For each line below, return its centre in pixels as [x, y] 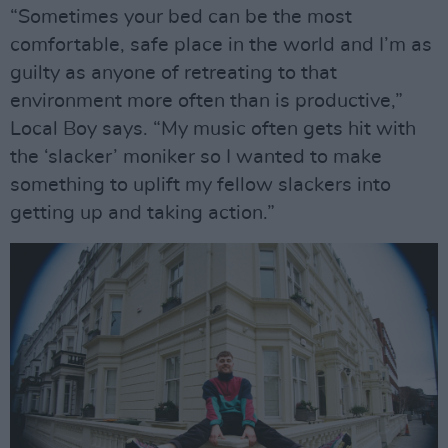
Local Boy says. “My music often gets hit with [213, 129]
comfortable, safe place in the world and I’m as [221, 45]
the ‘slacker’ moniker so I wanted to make [196, 157]
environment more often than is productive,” [206, 101]
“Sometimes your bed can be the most [181, 17]
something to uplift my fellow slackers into [200, 185]
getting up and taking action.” [142, 213]
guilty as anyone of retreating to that [173, 73]
